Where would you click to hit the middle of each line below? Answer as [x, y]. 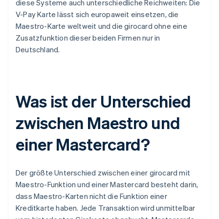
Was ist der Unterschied [103, 101]
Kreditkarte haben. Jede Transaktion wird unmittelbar [106, 208]
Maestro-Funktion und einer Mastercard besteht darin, [107, 185]
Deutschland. [38, 50]
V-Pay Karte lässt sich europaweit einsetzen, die [97, 14]
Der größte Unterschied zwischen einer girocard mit [103, 173]
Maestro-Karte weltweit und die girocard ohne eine [101, 26]
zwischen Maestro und [98, 123]
